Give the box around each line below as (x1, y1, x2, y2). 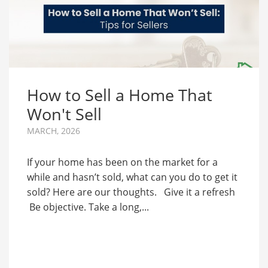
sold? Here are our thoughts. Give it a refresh (27, 185, 235, 199)
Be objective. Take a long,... (27, 200, 149, 214)
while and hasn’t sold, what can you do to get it (27, 170, 237, 184)
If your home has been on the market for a (27, 155, 218, 169)
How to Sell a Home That (27, 83, 212, 106)
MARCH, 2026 (27, 124, 80, 136)
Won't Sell (27, 102, 102, 125)
